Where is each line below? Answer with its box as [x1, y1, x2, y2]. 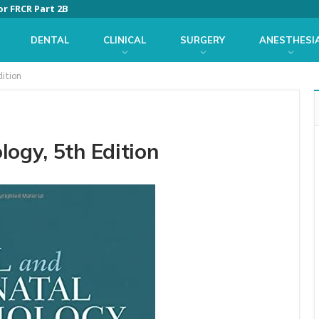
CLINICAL [103, 34, 146, 46]
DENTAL [31, 34, 69, 46]
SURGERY [180, 34, 225, 46]
